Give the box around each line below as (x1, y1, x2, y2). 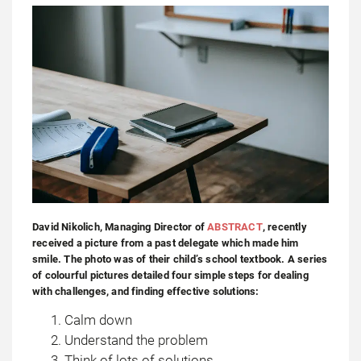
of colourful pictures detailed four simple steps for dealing (32, 268, 309, 281)
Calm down (64, 311, 132, 328)
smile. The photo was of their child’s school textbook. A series (32, 252, 328, 265)
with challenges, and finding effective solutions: (32, 284, 259, 297)
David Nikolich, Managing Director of (32, 220, 208, 233)
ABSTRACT (207, 220, 263, 233)
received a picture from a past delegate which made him (32, 236, 299, 249)
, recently (262, 220, 307, 233)
